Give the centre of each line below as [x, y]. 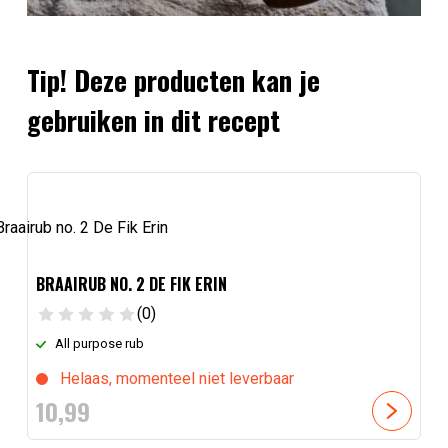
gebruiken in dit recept [153, 119]
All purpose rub [100, 343]
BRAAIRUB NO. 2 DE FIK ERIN [131, 284]
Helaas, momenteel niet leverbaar [176, 378]
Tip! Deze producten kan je [173, 79]
